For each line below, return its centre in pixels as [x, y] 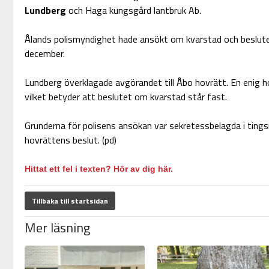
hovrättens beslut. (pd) [70, 140]
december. [44, 54]
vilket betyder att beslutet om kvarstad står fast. [125, 97]
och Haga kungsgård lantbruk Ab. [133, 11]
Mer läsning [57, 228]
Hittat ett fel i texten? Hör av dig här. [98, 169]
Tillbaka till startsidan [70, 201]
